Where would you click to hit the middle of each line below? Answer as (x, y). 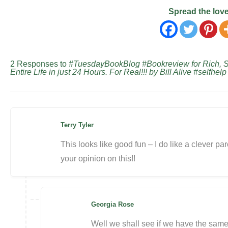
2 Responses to (39, 64)
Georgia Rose (112, 204)
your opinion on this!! (98, 159)
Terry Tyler (77, 125)
